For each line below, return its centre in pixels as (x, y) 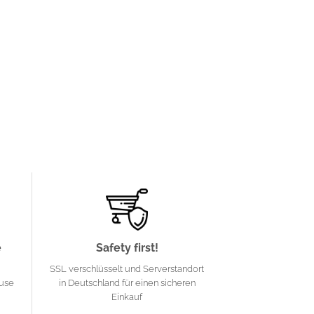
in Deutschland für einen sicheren (127, 283)
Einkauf (127, 297)
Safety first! (127, 248)
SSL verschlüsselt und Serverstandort (127, 269)
